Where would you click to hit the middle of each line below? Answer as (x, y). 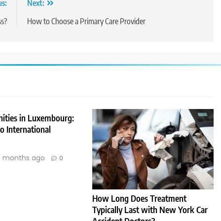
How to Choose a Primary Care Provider (86, 21)
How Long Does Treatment (140, 199)
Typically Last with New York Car (150, 210)
